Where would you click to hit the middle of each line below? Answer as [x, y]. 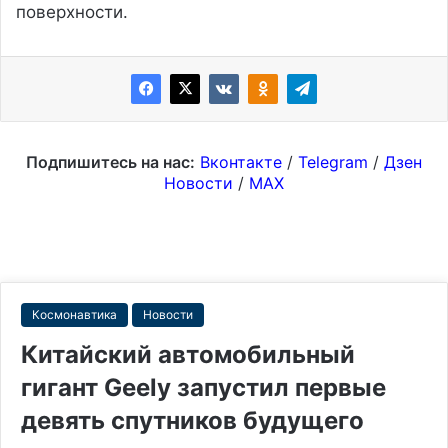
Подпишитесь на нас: [110, 161]
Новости [198, 182]
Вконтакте [241, 161]
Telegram [333, 161]
